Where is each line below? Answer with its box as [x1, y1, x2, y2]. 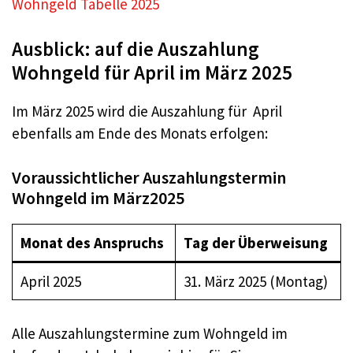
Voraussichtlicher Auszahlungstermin [12, 165, 286, 188]
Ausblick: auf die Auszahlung [12, 36, 259, 62]
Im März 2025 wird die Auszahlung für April [12, 102, 282, 121]
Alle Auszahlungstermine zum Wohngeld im [12, 324, 288, 344]
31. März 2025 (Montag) [183, 271, 328, 291]
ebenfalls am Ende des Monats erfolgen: [12, 124, 268, 143]
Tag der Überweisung [183, 232, 328, 252]
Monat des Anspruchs [20, 232, 164, 252]
